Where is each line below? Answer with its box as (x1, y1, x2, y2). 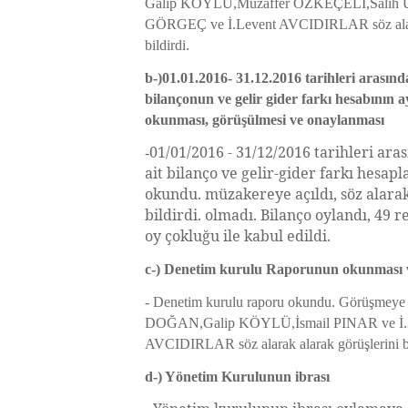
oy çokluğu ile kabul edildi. (145, 226, 331, 246)
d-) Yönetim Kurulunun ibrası (145, 369, 330, 384)
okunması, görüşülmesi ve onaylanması (145, 112, 388, 127)
